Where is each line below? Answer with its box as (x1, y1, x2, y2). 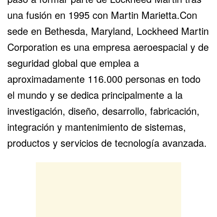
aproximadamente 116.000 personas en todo (7, 71, 201, 86)
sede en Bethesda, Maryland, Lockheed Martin (7, 23, 209, 38)
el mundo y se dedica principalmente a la (7, 87, 183, 102)
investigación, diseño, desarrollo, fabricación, (7, 103, 200, 118)
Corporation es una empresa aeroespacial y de (7, 39, 209, 54)
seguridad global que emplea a (7, 55, 139, 70)
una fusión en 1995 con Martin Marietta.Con (7, 7, 197, 22)
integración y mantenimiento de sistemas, (7, 119, 186, 134)
